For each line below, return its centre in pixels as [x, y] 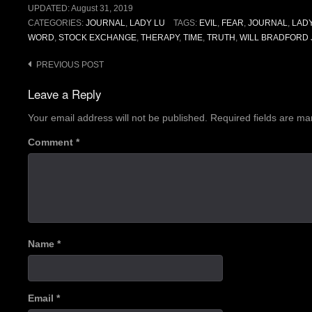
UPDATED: [49, 9]
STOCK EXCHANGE [97, 38]
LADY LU [147, 23]
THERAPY [160, 38]
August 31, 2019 [102, 9]
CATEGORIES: [57, 23]
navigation [56, 86]
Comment [52, 142]
